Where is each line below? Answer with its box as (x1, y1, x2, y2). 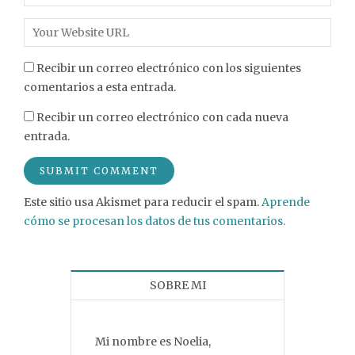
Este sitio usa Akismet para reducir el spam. (24, 195, 261, 209)
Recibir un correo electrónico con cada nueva (36, 110, 288, 124)
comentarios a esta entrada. (24, 80, 176, 94)
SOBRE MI (149, 278, 206, 292)
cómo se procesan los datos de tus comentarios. (24, 214, 285, 228)
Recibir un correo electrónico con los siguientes (36, 61, 301, 75)
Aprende (261, 195, 310, 209)
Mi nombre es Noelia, (95, 334, 211, 349)
